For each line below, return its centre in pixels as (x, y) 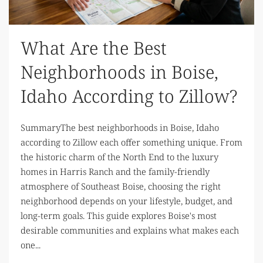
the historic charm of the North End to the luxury (119, 156)
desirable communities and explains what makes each (130, 230)
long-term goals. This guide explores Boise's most (119, 215)
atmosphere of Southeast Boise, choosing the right (121, 186)
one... (31, 245)
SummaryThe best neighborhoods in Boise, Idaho (120, 127)
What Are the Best (94, 48)
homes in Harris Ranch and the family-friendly (115, 171)
